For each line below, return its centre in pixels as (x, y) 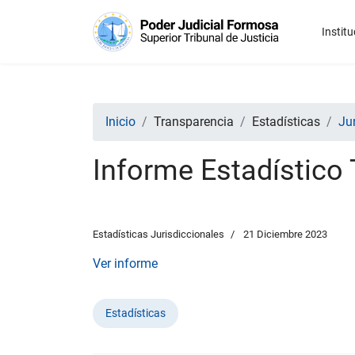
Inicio (120, 122)
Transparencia (194, 122)
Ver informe (125, 263)
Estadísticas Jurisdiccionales (158, 234)
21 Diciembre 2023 (285, 234)
